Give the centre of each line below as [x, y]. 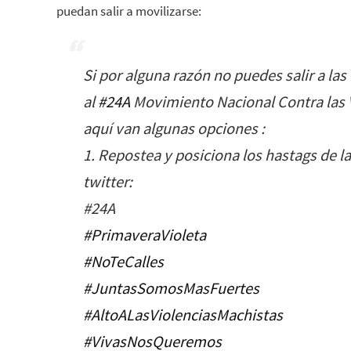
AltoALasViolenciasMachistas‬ [187, 315]
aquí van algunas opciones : [174, 128]
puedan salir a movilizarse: [129, 11]
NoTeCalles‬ [127, 261]
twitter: [108, 181]
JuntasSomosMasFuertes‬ [175, 288]
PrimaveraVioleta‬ [148, 235]
